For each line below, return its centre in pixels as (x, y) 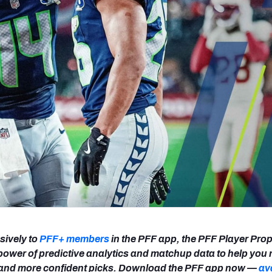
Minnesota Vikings (84, 11)
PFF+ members (74, 239)
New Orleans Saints (214, 11)
